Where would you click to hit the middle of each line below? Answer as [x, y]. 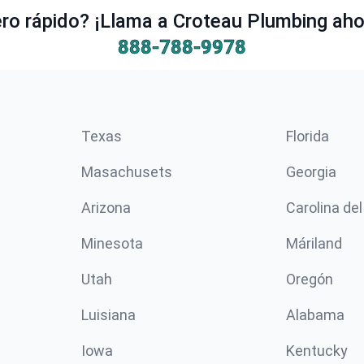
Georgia [311, 171]
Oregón [310, 279]
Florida [308, 136]
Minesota [112, 243]
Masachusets [127, 171]
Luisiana [108, 314]
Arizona [106, 207]
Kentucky [317, 350]
